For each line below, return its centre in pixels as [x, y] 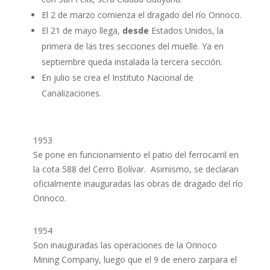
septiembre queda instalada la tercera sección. [132, 62]
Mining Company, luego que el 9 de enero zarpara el [135, 259]
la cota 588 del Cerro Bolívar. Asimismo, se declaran [136, 169]
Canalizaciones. [71, 93]
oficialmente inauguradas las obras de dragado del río [138, 184]
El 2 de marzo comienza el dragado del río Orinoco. [141, 15]
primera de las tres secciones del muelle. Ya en [132, 46]
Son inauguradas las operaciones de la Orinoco [125, 245]
